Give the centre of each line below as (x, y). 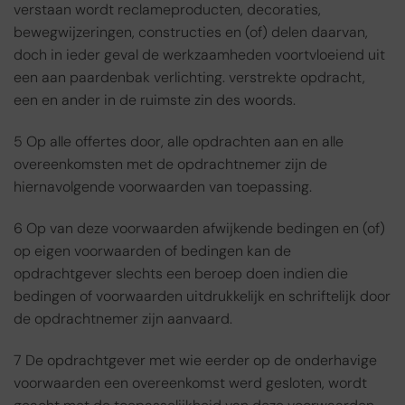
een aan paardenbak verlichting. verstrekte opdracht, (189, 78)
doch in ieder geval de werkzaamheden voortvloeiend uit (199, 55)
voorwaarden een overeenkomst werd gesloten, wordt (190, 382)
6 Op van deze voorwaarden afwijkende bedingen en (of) (199, 228)
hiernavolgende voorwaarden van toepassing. (163, 186)
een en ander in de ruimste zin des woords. (155, 100)
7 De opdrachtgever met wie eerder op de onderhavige (195, 360)
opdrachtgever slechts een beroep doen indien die (181, 273)
